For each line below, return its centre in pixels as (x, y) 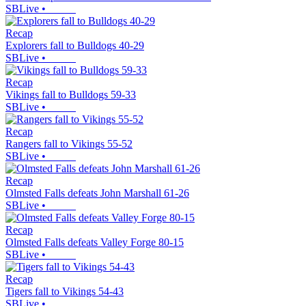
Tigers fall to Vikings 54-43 (65, 292)
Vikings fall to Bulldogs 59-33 (71, 95)
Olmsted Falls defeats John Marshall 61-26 (97, 193)
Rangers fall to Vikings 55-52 (69, 144)
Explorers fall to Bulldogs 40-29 (75, 46)
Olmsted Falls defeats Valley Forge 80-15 (95, 242)
